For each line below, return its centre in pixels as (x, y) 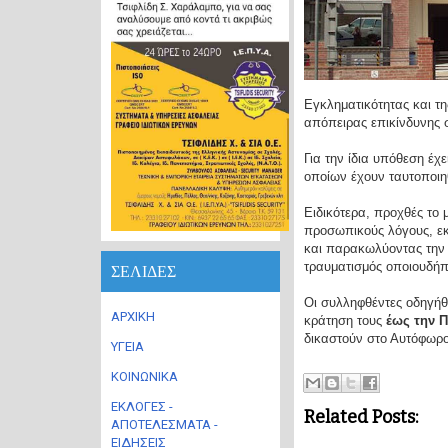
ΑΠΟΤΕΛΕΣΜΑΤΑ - (164, 424)
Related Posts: (360, 416)
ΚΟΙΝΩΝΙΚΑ (144, 376)
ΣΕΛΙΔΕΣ (143, 271)
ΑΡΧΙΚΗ (133, 316)
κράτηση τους (344, 320)
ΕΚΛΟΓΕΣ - (142, 406)
